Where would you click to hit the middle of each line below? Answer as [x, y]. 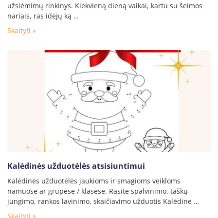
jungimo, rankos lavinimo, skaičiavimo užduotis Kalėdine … [103, 201]
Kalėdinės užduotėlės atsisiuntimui [76, 166]
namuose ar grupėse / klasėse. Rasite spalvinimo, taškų [98, 191]
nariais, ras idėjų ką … [43, 16]
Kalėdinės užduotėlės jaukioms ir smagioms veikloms [94, 181]
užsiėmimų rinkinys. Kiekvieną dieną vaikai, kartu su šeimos [105, 6]
